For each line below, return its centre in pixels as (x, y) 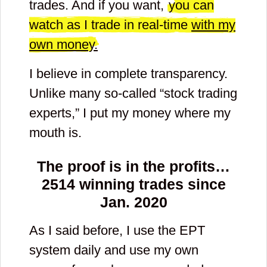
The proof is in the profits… (133, 167)
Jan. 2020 (133, 202)
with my (213, 24)
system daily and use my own (114, 250)
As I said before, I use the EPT (117, 231)
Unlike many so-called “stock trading (133, 93)
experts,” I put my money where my (130, 113)
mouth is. (55, 132)
